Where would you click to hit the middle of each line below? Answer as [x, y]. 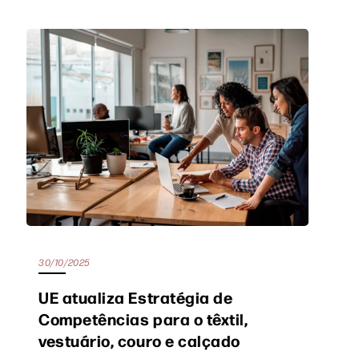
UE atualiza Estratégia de [136, 297]
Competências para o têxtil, [143, 319]
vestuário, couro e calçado [140, 341]
